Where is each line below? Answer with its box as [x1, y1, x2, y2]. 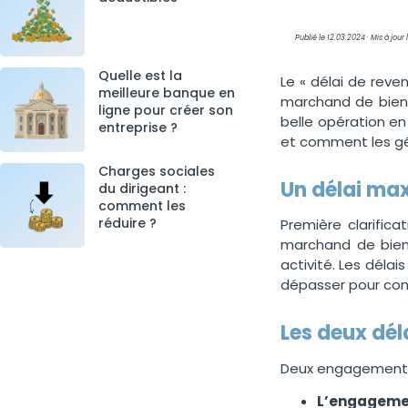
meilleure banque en [97, 83, 235, 102]
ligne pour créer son [97, 100, 233, 119]
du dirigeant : [97, 178, 186, 198]
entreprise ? [97, 117, 178, 137]
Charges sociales [97, 161, 215, 180]
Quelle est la [97, 66, 182, 85]
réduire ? [97, 213, 157, 232]
